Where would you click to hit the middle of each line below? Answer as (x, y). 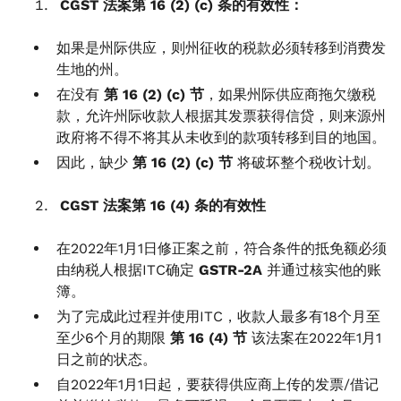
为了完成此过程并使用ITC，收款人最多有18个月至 (218, 316)
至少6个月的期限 (113, 338)
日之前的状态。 (107, 359)
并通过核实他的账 (322, 270)
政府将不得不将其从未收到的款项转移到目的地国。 (221, 137)
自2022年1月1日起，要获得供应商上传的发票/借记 (218, 384)
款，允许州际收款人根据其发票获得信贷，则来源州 (221, 116)
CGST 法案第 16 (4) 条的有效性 (163, 205)
